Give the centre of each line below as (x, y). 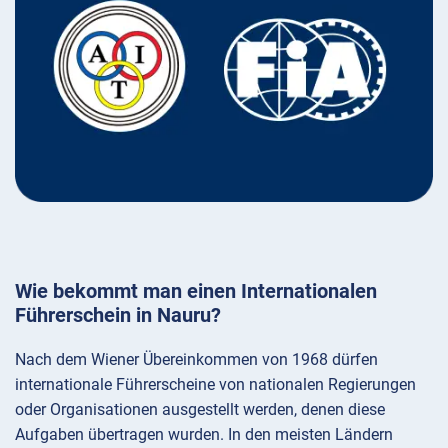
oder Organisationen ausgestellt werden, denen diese (200, 410)
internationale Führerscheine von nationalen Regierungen (215, 385)
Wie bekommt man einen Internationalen (196, 291)
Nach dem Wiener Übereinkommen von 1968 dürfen (196, 360)
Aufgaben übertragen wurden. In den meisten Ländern (204, 435)
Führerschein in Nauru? (118, 315)
